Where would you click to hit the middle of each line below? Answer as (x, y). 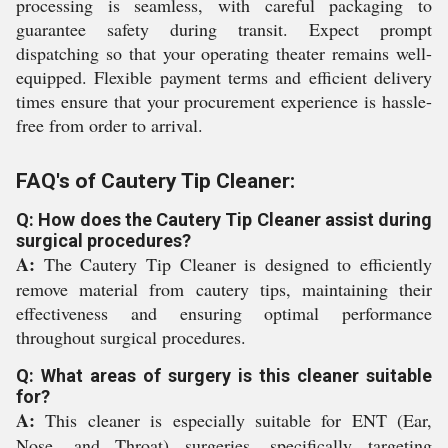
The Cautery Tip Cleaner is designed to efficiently (233, 264)
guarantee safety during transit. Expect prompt (224, 29)
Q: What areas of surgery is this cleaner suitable (224, 375)
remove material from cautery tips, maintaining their (224, 289)
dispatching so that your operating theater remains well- (224, 53)
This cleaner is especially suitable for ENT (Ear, (233, 420)
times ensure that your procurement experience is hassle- (224, 101)
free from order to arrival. (109, 125)
